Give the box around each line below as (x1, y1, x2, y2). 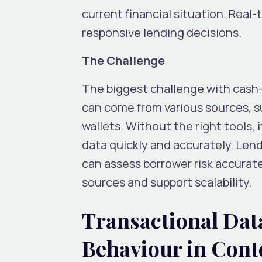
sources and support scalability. (82, 174, 251, 190)
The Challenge (82, 52, 165, 68)
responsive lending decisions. (82, 24, 242, 40)
